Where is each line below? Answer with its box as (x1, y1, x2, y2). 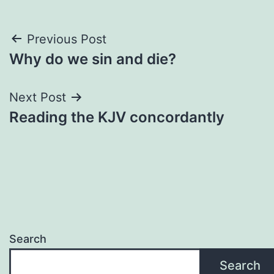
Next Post (9, 89, 66, 105)
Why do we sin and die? (9, 50, 176, 68)
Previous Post (27, 31, 106, 46)
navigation (9, 56, 116, 84)
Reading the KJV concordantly (9, 108, 224, 126)
